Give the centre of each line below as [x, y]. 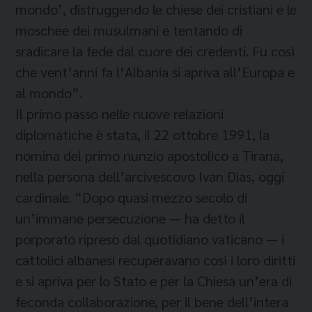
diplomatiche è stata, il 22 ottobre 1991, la [142, 134]
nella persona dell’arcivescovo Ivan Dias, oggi [150, 176]
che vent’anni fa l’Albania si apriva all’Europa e [155, 72]
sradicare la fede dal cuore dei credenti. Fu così [155, 51]
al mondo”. [49, 93]
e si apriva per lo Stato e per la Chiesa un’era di [154, 281]
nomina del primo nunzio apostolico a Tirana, [149, 155]
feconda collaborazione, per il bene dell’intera [152, 302]
